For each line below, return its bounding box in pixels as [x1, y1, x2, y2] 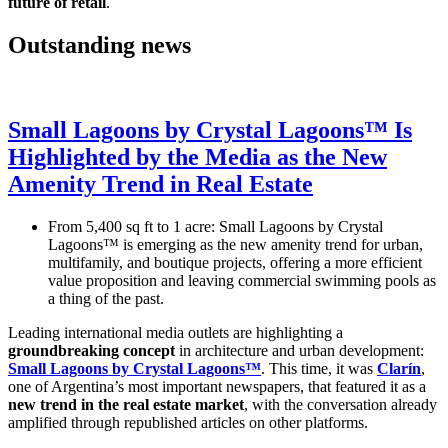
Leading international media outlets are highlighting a [8, 323, 343, 341]
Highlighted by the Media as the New [8, 143, 387, 170]
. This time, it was [261, 359, 377, 377]
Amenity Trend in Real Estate [8, 170, 313, 197]
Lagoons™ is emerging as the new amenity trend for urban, [48, 235, 423, 253]
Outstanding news [8, 31, 191, 58]
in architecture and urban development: [175, 341, 424, 359]
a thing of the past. [48, 289, 164, 307]
